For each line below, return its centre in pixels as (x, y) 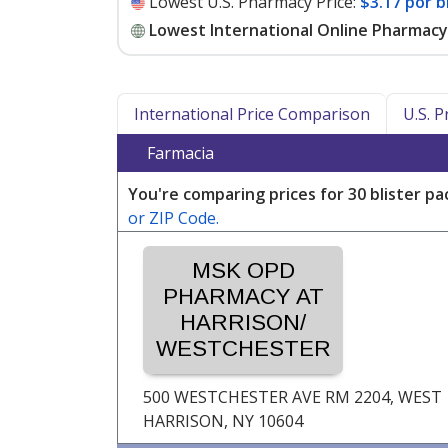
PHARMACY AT (243, 297)
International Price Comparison (252, 114)
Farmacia (180, 153)
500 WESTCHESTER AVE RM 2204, (270, 397)
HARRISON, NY (198, 421)
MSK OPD (243, 271)
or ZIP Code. (173, 218)
